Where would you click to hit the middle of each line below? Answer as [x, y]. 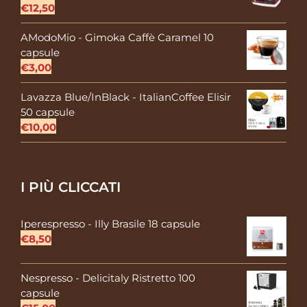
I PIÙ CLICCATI [71, 187]
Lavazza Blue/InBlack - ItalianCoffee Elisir [126, 97]
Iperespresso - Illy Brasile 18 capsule [110, 224]
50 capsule [48, 112]
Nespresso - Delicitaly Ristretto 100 [108, 278]
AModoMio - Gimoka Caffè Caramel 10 [117, 38]
